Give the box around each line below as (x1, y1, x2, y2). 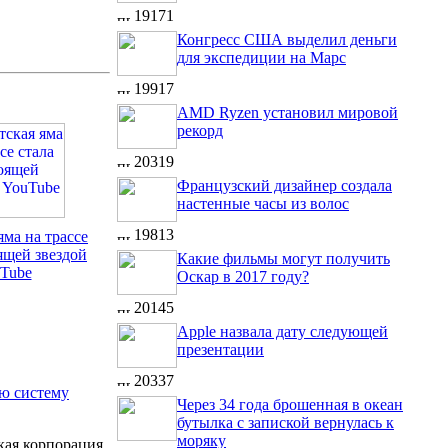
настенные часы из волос (177, 195, 349, 212)
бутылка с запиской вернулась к (177, 414, 394, 431)
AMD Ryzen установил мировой (177, 104, 398, 121)
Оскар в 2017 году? (177, 268, 309, 285)
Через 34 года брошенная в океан (177, 396, 403, 413)
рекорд (177, 122, 223, 139)
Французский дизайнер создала (177, 177, 392, 194)
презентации (177, 341, 264, 358)
